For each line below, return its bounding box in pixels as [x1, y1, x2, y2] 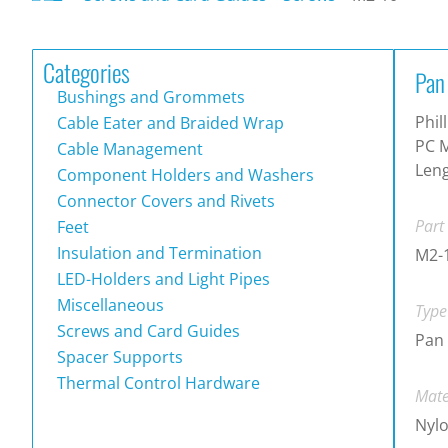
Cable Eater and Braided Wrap [53, 111, 284, 134]
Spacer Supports [53, 345, 183, 368]
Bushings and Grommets [53, 85, 245, 108]
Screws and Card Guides [53, 319, 240, 342]
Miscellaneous [53, 293, 164, 316]
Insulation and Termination [53, 241, 262, 264]
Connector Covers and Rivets [53, 189, 275, 212]
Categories [43, 53, 130, 90]
